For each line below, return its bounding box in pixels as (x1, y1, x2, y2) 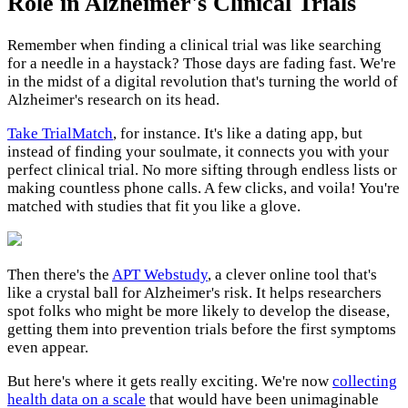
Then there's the (7, 266, 112, 284)
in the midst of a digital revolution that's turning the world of (7, 73, 398, 91)
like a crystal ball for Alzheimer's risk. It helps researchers (7, 284, 382, 302)
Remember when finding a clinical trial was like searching (7, 36, 382, 55)
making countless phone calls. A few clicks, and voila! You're (7, 179, 400, 198)
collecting (332, 372, 397, 391)
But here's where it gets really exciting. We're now (7, 372, 332, 391)
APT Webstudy (112, 266, 208, 284)
